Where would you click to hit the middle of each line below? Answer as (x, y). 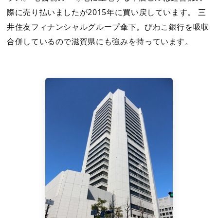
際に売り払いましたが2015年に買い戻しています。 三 (107, 12)
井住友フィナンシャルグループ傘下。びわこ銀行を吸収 (108, 27)
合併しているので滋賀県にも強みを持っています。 (100, 41)
